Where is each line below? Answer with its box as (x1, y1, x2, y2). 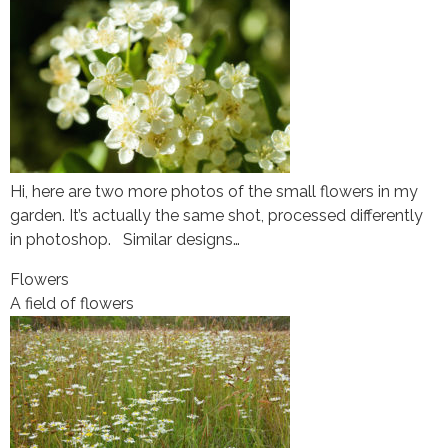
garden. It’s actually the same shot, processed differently (10, 205, 423, 225)
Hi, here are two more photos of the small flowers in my (10, 181, 418, 201)
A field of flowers (10, 293, 134, 313)
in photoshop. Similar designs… (10, 229, 240, 249)
